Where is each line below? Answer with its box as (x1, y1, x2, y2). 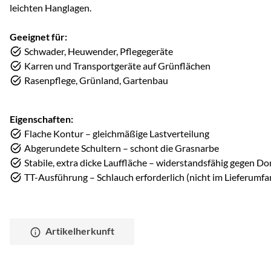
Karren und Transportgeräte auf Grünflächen (24, 60, 211, 72)
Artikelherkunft (45, 225, 115, 237)
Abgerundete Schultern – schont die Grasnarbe (24, 142, 219, 154)
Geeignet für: (10, 31, 67, 43)
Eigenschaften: (10, 113, 73, 125)
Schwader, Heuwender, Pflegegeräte (24, 45, 173, 57)
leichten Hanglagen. (10, 2, 91, 14)
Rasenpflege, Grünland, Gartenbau (24, 74, 168, 87)
